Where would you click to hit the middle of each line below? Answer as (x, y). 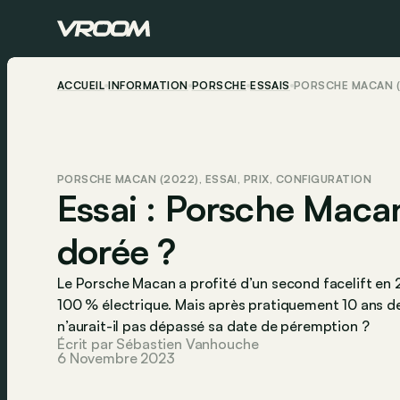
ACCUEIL (81, 85)
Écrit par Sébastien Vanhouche (158, 344)
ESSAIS (270, 85)
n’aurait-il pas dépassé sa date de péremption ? (213, 326)
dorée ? (117, 251)
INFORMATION (148, 85)
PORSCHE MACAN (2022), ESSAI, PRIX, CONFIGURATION (215, 179)
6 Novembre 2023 (116, 358)
